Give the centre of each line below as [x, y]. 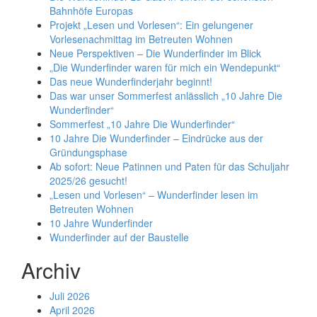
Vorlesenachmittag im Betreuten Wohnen [141, 39]
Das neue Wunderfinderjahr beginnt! [131, 81]
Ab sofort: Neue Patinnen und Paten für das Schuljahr [169, 166]
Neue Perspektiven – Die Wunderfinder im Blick [155, 53]
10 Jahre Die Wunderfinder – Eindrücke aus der [156, 138]
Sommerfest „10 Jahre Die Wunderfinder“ [142, 124]
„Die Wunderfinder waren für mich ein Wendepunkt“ [165, 67]
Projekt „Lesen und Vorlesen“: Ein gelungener [151, 25]
